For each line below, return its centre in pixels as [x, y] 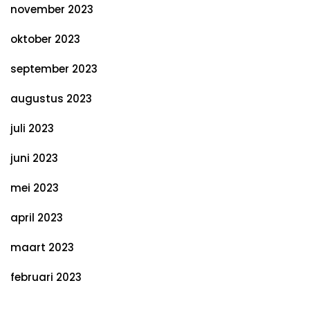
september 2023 [54, 69]
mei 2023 [35, 188]
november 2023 [52, 9]
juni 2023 [34, 158]
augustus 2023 [51, 99]
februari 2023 [46, 277]
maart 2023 [42, 247]
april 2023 [37, 218]
